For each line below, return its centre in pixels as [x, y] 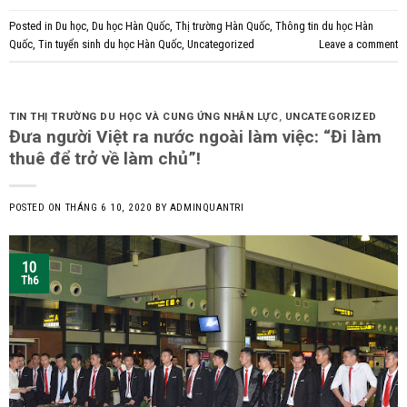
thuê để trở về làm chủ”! [105, 159]
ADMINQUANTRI [207, 208]
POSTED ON [37, 208]
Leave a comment [358, 44]
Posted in [32, 25]
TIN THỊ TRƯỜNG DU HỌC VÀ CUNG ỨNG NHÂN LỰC [144, 116]
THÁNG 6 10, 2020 [109, 208]
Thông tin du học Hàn [324, 25]
